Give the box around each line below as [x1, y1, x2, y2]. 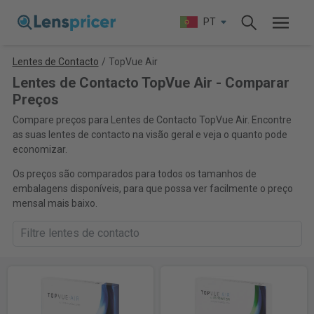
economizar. [12, 144, 67, 155]
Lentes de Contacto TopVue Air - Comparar [12, 74, 289, 91]
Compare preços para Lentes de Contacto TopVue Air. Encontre [12, 114, 292, 125]
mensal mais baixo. [12, 198, 97, 209]
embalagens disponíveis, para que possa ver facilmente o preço [12, 183, 293, 194]
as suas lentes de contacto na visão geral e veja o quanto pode [12, 129, 287, 140]
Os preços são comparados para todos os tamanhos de [12, 168, 257, 179]
